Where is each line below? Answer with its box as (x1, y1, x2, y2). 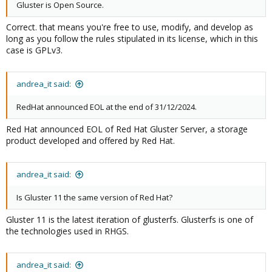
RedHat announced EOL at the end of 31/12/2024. (16, 101, 197, 112)
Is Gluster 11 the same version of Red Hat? (16, 192, 172, 203)
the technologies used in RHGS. (6, 225, 129, 237)
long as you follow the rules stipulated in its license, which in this (6, 33, 258, 44)
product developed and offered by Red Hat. (6, 135, 175, 146)
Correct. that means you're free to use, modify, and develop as (6, 21, 253, 33)
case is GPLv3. (6, 44, 63, 56)
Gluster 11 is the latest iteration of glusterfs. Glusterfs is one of (6, 214, 253, 225)
